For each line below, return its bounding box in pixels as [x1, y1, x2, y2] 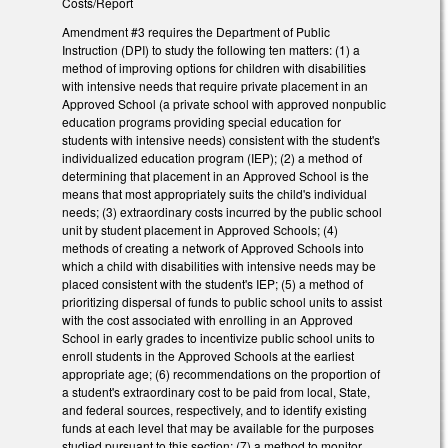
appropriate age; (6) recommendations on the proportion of [62, 365, 380, 383]
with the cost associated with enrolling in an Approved [62, 311, 353, 329]
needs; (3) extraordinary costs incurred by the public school [62, 203, 382, 221]
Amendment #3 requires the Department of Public [62, 23, 330, 41]
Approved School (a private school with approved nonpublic [62, 95, 386, 113]
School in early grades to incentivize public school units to [62, 329, 375, 347]
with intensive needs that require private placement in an [62, 77, 368, 95]
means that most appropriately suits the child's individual [62, 185, 367, 203]
